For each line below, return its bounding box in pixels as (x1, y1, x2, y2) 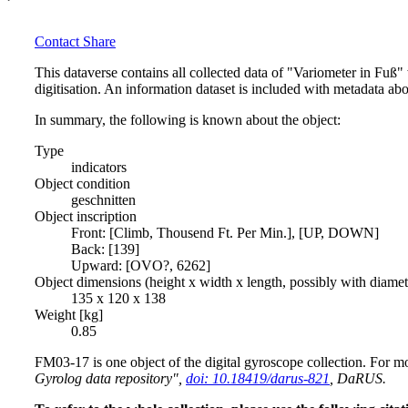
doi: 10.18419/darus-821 (186, 370, 330, 386)
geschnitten (71, 191, 136, 208)
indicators (71, 158, 127, 175)
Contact (35, 33, 79, 49)
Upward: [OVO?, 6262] (71, 257, 210, 273)
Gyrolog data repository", (35, 370, 186, 386)
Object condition (35, 175, 130, 191)
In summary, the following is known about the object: (35, 111, 341, 127)
